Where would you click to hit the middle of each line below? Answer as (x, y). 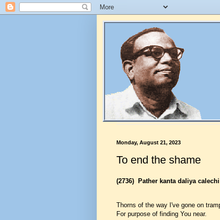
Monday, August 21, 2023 (149, 142)
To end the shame (159, 160)
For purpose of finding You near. (162, 214)
